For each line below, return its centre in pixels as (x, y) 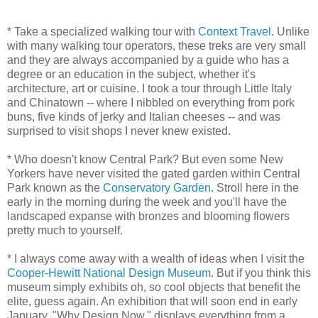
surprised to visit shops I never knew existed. (119, 131)
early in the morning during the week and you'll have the (147, 202)
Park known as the (55, 187)
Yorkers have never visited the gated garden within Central (154, 173)
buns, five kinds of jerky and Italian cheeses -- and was (144, 116)
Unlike (293, 31)
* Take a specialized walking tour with (103, 31)
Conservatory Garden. (158, 187)
